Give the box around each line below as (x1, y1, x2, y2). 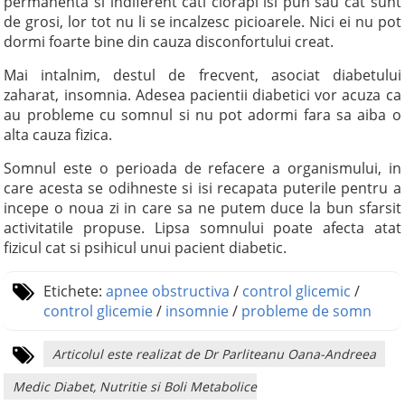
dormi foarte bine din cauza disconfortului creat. (4, 32, 334, 52)
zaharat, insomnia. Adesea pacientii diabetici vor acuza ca (4, 85, 401, 105)
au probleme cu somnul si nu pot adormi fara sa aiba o (4, 105, 401, 125)
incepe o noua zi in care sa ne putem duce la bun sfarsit (4, 198, 401, 218)
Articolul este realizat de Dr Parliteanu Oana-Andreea (52, 345, 377, 363)
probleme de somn (241, 301, 372, 321)
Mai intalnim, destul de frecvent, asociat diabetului (4, 65, 401, 85)
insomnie (165, 301, 230, 321)
